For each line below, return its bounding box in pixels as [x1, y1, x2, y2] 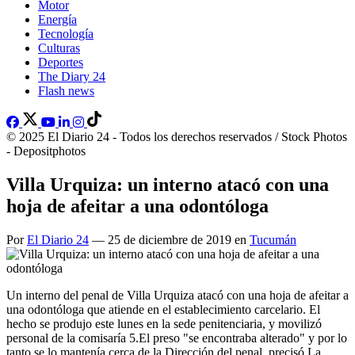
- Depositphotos [6, 144, 86, 158]
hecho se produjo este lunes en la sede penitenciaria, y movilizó [6, 316, 322, 330]
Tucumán [250, 232, 296, 246]
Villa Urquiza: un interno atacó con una [6, 174, 329, 195]
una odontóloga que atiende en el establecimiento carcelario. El [6, 302, 320, 316]
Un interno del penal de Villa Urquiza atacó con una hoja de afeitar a [6, 288, 349, 302]
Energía [38, 13, 77, 26]
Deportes [38, 55, 83, 69]
